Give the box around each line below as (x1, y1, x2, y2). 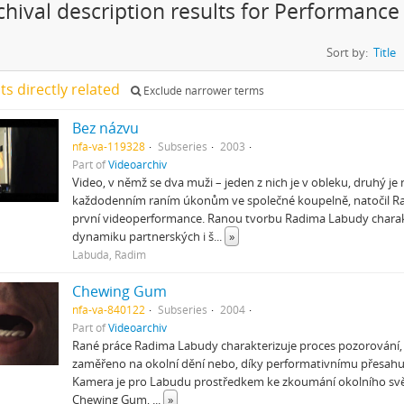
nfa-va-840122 (71, 302, 145, 317)
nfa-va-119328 (71, 139, 145, 153)
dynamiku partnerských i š (71, 228, 214, 244)
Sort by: (326, 44, 368, 60)
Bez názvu (71, 118, 139, 138)
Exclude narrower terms (141, 83, 264, 98)
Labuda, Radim (71, 247, 146, 262)
